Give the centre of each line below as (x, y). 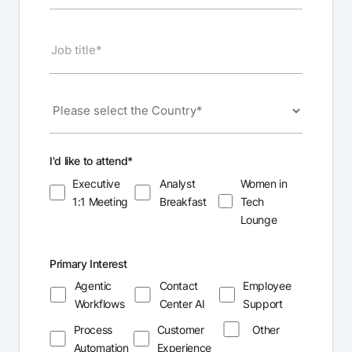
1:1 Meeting (100, 201)
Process (93, 329)
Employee (267, 286)
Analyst (177, 183)
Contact (178, 286)
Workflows (99, 304)
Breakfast (183, 201)
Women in (264, 183)
